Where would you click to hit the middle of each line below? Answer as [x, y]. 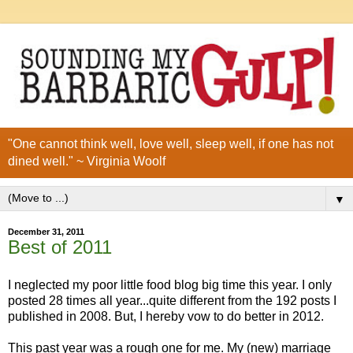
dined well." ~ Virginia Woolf [87, 162]
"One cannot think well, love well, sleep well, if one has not [171, 144]
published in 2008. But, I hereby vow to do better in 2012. [166, 316]
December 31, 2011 [46, 232]
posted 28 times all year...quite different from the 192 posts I [172, 300]
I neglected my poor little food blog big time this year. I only [170, 284]
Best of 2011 [60, 247]
